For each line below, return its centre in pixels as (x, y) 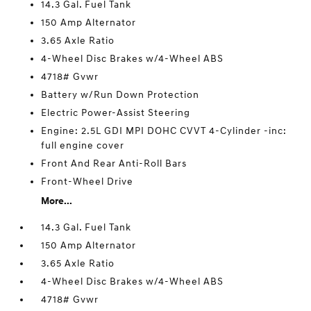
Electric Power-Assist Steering (116, 113)
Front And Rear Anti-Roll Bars (114, 163)
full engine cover (83, 145)
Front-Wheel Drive (87, 182)
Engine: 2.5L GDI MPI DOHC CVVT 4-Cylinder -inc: (164, 131)
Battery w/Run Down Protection (120, 95)
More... (57, 201)
